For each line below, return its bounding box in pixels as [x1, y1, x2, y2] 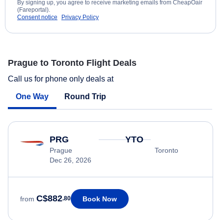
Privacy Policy [61, 14, 99, 21]
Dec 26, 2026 [50, 156, 91, 164]
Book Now [82, 194, 117, 203]
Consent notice [17, 14, 57, 21]
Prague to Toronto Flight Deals [8, 58, 137, 68]
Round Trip [64, 92, 106, 101]
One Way [16, 92, 49, 101]
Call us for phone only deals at [8, 74, 115, 83]
